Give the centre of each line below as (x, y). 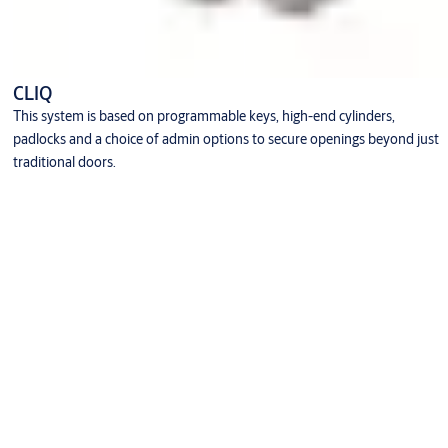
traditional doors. (64, 162)
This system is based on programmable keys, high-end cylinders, (203, 116)
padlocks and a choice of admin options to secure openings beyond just (225, 139)
